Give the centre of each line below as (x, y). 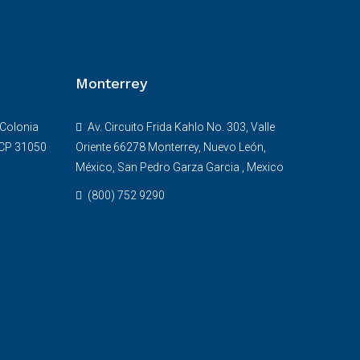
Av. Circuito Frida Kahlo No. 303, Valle (180, 127)
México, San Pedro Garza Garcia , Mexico (179, 167)
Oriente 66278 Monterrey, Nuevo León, (170, 147)
